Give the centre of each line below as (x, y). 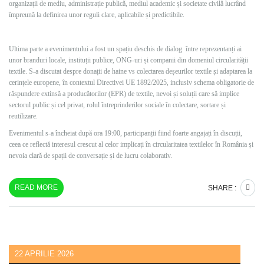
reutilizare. (23, 116)
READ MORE (36, 187)
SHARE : (222, 188)
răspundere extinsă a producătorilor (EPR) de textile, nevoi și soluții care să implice (124, 94)
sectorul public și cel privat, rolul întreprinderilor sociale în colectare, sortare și (117, 105)
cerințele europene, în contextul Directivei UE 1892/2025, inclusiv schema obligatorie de (131, 82)
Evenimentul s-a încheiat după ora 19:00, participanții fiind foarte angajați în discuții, (126, 133)
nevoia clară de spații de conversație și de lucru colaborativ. (90, 156)
